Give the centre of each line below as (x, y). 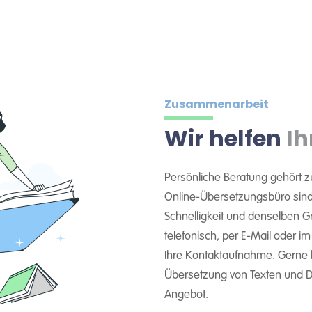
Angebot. (186, 295)
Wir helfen (225, 139)
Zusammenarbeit (217, 104)
